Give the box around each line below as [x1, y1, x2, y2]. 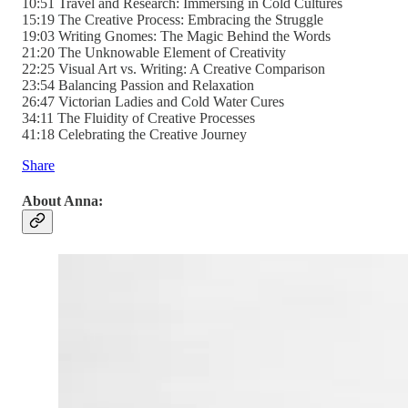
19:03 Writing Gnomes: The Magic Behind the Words [22, 28, 331, 45]
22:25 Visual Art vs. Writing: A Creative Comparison [22, 61, 325, 77]
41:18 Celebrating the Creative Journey [22, 127, 247, 143]
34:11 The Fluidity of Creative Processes [22, 110, 255, 127]
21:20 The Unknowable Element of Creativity [22, 45, 286, 61]
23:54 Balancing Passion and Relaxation [22, 77, 254, 94]
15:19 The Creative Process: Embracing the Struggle [22, 12, 323, 28]
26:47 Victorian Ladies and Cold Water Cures [22, 94, 284, 110]
